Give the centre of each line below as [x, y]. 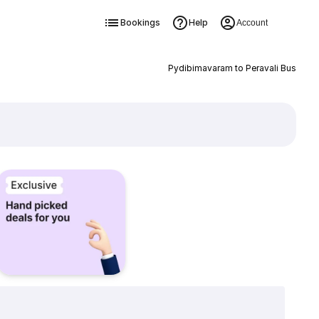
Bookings [140, 22]
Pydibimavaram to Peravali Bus [232, 68]
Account [252, 23]
